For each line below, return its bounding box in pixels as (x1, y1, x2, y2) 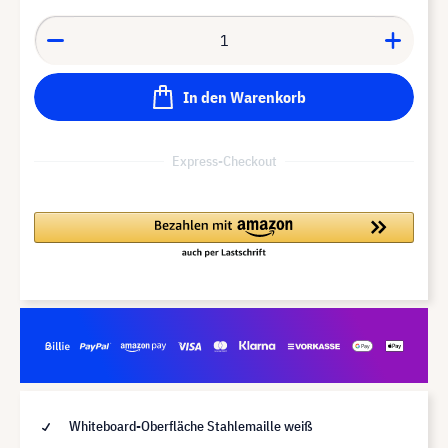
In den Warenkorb (182, 86, 306, 107)
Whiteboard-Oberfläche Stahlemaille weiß (66, 416, 312, 435)
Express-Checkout (171, 151, 277, 170)
